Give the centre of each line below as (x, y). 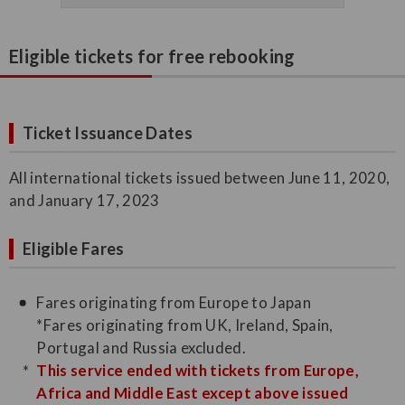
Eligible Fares (74, 249)
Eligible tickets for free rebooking (152, 57)
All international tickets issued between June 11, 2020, (200, 178)
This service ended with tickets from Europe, (198, 371)
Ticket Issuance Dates (108, 133)
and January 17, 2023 (85, 201)
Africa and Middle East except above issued (193, 393)
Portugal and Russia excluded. (141, 348)
